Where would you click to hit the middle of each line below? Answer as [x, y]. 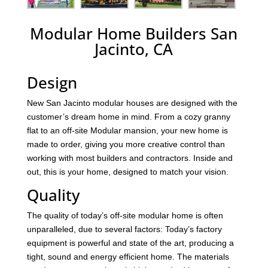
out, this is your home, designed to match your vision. [127, 171]
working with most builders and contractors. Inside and [130, 158]
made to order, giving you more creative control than [126, 144]
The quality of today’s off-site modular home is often [125, 215]
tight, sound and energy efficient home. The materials [128, 256]
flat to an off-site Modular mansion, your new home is [127, 130]
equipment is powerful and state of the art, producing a [130, 243]
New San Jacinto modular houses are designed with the [132, 103]
